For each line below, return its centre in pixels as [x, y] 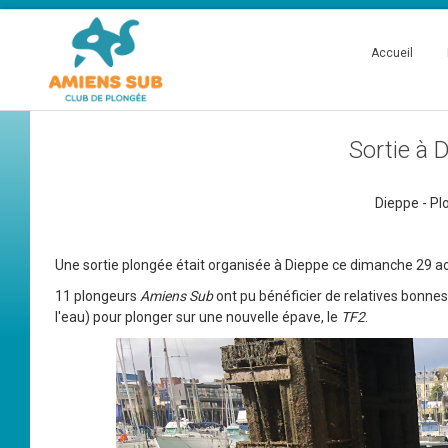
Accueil [392, 53]
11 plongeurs [98, 296]
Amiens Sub [177, 296]
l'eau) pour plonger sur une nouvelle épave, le [198, 317]
